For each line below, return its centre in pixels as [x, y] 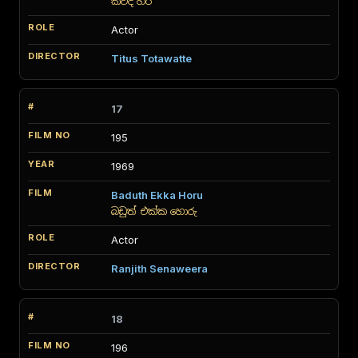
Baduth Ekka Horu [157, 195]
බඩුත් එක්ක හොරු [154, 211]
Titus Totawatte [151, 58]
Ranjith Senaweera [159, 268]
